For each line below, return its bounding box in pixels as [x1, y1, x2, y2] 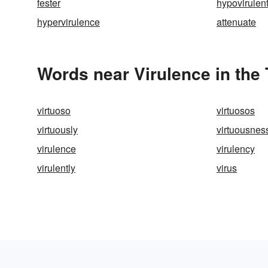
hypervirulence [37, 15, 100, 29]
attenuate [217, 15, 256, 29]
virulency [217, 142, 255, 156]
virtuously [37, 123, 78, 136]
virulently [37, 161, 75, 175]
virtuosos [217, 103, 255, 117]
